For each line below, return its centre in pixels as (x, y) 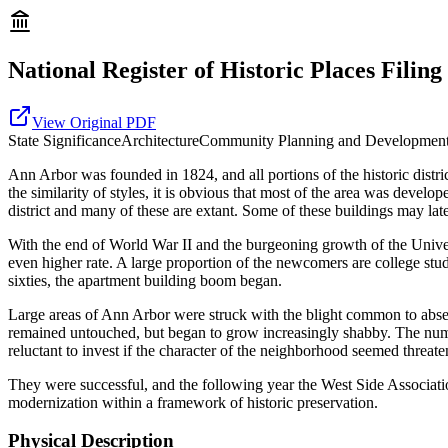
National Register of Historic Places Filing (225, 69)
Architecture (160, 140)
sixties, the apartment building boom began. (145, 280)
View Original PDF (94, 122)
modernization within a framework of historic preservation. (193, 402)
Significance (80, 140)
